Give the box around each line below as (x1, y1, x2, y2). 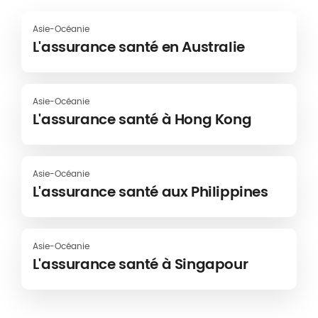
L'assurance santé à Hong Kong (32, 109, 252, 130)
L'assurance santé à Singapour (32, 254, 248, 275)
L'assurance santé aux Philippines (32, 182, 268, 202)
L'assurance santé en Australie (32, 37, 245, 57)
